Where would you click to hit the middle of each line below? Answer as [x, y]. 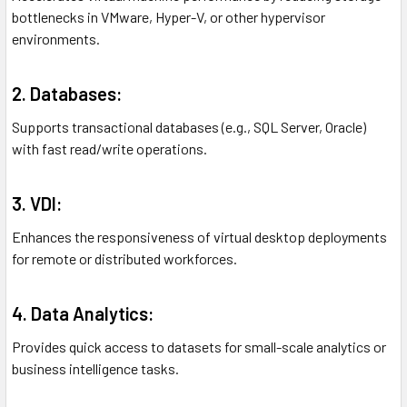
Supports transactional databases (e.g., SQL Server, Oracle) [189, 127]
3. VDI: [37, 204]
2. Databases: [67, 94]
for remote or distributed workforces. [124, 259]
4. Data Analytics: [83, 314]
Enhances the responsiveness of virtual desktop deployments [199, 237]
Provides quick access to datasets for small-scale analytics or [199, 347]
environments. [56, 39]
